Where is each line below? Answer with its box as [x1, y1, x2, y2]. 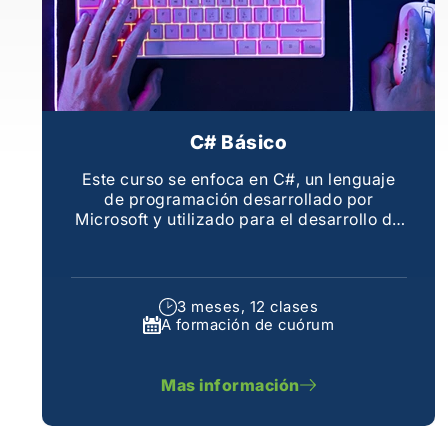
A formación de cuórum [160, 315, 335, 334]
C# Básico [189, 130, 288, 154]
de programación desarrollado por [104, 188, 374, 209]
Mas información [161, 374, 300, 395]
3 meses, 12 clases [177, 297, 319, 316]
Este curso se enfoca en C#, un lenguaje [81, 168, 396, 189]
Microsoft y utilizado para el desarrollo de [75, 208, 402, 229]
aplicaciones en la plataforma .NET [101, 228, 376, 249]
